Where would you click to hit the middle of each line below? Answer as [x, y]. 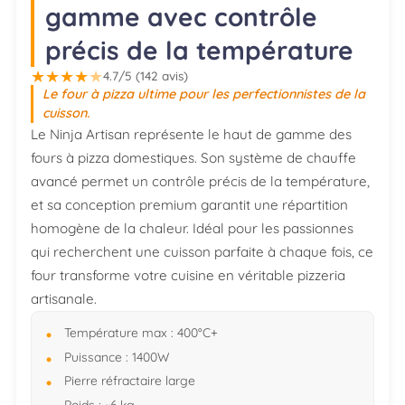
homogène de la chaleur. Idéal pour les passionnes [192, 229]
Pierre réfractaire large [130, 381]
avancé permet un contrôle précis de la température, [200, 182]
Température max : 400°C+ [141, 333]
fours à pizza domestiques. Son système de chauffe [193, 158]
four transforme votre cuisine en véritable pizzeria [188, 276]
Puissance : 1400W [117, 356]
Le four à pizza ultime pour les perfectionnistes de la [204, 94]
